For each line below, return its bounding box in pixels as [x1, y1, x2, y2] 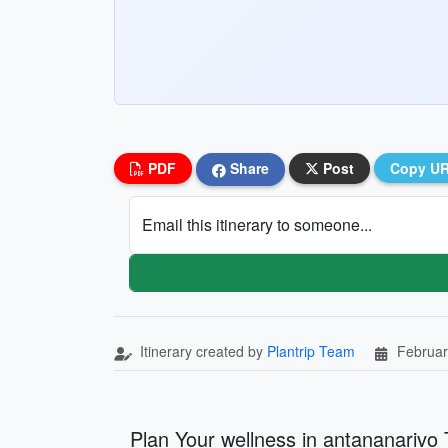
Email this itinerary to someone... [142, 212, 372, 236]
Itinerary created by [136, 340, 267, 361]
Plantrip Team [267, 340, 355, 361]
